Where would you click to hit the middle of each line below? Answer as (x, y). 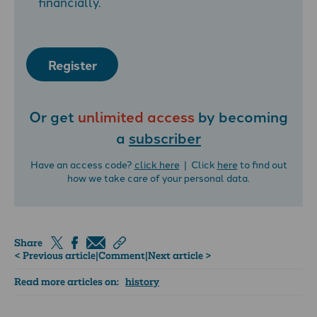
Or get (53, 116)
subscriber (165, 138)
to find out (262, 165)
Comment (122, 256)
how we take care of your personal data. (158, 178)
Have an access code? (82, 165)
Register (72, 64)
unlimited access (136, 116)
